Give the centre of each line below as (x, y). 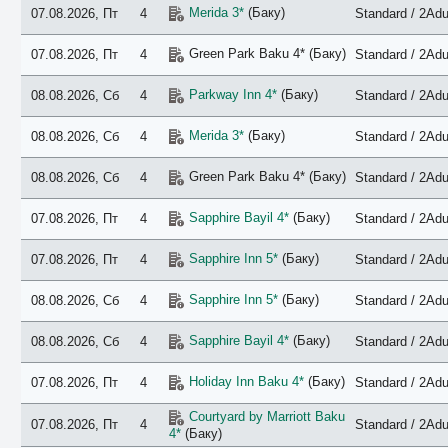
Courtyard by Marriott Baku (266, 416)
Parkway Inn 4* (232, 94)
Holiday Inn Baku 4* (246, 381)
